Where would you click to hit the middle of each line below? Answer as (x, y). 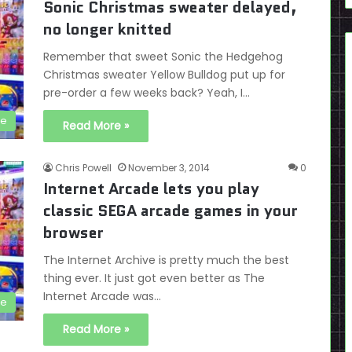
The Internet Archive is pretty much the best (166, 260)
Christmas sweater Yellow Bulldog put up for (164, 75)
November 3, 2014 (169, 168)
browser (73, 233)
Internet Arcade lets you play (151, 189)
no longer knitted (108, 29)
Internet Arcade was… (102, 296)
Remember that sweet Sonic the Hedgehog (163, 57)
